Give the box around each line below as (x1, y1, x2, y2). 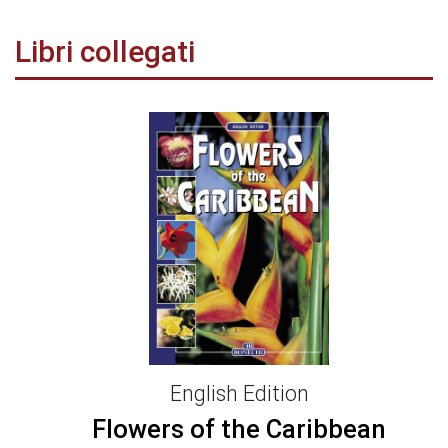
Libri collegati (15, 34, 195, 70)
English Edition (169, 380, 309, 406)
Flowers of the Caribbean (92, 413, 386, 444)
